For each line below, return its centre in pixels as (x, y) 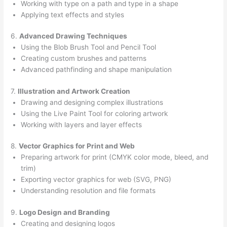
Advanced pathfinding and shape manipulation (97, 70)
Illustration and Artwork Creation (74, 91)
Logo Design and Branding (65, 212)
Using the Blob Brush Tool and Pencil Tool (89, 47)
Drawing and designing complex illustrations (92, 102)
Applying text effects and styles (73, 14)
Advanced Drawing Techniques (73, 36)
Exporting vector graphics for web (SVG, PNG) (96, 180)
